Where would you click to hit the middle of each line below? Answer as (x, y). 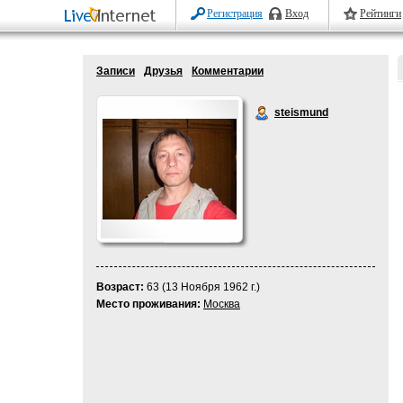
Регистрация (235, 13)
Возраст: (120, 287)
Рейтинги (381, 13)
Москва (222, 304)
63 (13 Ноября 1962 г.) (202, 287)
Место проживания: (148, 304)
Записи (116, 71)
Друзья (163, 71)
